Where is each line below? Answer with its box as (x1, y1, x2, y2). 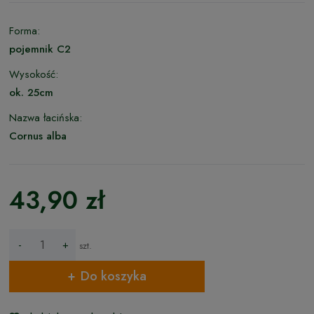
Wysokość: (9, 66, 58, 82)
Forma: (9, 22, 40, 39)
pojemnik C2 (9, 41, 71, 57)
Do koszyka (80, 267, 146, 286)
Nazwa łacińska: (9, 109, 82, 125)
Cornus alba (9, 128, 67, 144)
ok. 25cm (9, 84, 53, 100)
